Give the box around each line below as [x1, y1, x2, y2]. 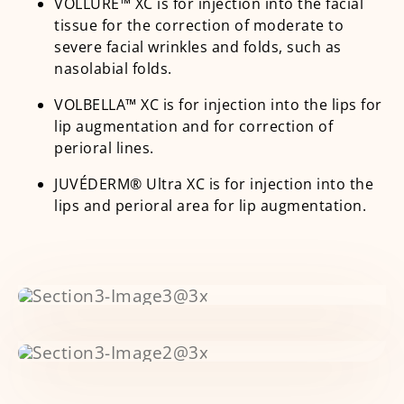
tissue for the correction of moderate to [54, 14, 344, 35]
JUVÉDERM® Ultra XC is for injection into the [54, 173, 373, 194]
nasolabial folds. [54, 58, 172, 78]
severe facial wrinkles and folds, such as [54, 36, 342, 57]
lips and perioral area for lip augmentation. [54, 195, 366, 216]
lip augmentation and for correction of [54, 115, 333, 136]
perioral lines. [54, 137, 154, 158]
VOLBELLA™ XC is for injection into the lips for [54, 94, 382, 115]
